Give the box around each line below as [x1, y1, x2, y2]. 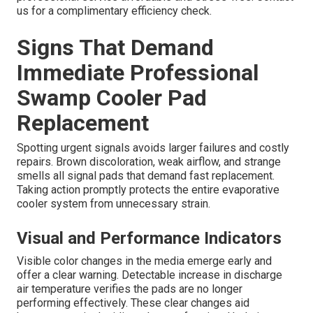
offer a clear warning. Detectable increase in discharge [17, 268, 282, 282]
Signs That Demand [17, 34, 214, 61]
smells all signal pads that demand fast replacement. [17, 168, 275, 182]
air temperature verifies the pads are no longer [17, 282, 242, 296]
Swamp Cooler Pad [17, 84, 207, 111]
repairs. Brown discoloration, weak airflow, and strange [17, 154, 281, 168]
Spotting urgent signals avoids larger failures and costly [17, 140, 289, 154]
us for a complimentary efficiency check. [17, 3, 212, 17]
